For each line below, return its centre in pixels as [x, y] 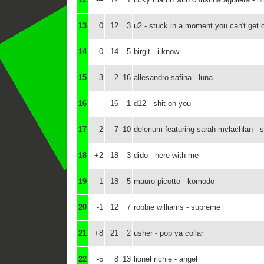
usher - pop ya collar [169, 233]
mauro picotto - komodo [174, 181]
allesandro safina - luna [173, 77]
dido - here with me [166, 155]
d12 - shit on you [162, 103]
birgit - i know [156, 52]
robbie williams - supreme [177, 207]
